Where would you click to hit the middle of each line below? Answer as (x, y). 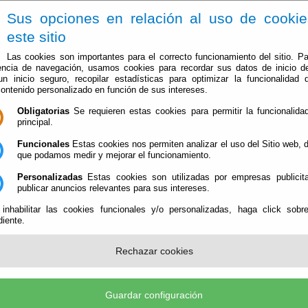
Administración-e (187, 122)
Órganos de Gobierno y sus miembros (103, 242)
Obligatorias (43, 111)
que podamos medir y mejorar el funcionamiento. (114, 155)
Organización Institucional (99, 224)
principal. (35, 122)
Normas (59, 271)
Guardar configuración (154, 295)
